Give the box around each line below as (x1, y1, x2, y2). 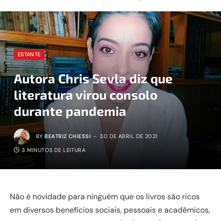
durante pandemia (14, 103, 126, 118)
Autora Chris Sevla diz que (14, 71, 173, 86)
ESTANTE (18, 51, 41, 58)
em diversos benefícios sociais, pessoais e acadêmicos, (10, 205, 210, 215)
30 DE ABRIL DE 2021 (100, 132, 157, 140)
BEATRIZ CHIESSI (44, 132, 91, 140)
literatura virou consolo (14, 87, 157, 102)
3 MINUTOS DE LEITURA (22, 147, 86, 153)
